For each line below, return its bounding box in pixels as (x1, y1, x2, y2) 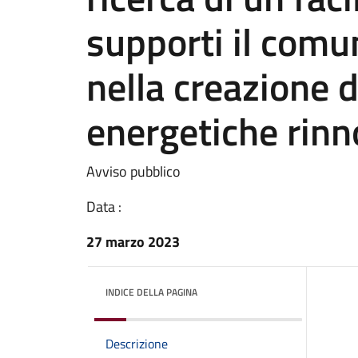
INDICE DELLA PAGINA (105, 284, 197, 300)
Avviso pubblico (86, 161, 181, 182)
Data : (86, 196, 121, 217)
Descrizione (105, 334, 168, 353)
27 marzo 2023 (86, 231, 180, 253)
